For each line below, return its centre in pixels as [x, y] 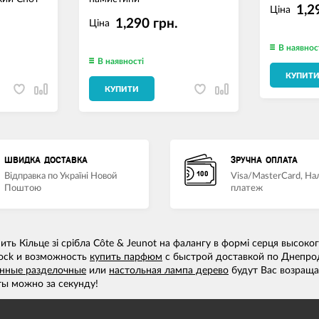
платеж [247, 189]
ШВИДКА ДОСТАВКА [46, 161]
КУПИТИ [122, 90]
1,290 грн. [147, 24]
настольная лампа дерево [169, 271]
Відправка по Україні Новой [61, 177]
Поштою [23, 189]
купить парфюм [126, 257]
